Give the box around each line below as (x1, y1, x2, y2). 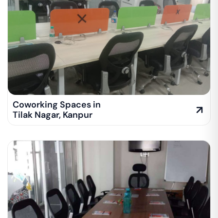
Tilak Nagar (13, 109, 59, 121)
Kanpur (63, 109, 92, 121)
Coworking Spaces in (13, 99, 101, 110)
